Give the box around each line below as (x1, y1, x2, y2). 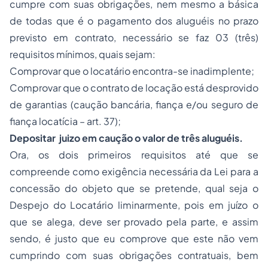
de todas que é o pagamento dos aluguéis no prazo (10, 14, 258, 27)
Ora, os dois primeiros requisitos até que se (10, 148, 258, 161)
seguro (211, 98, 243, 111)
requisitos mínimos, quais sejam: (10, 48, 156, 60)
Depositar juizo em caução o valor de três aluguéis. (10, 132, 243, 144)
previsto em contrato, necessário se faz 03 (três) (10, 31, 258, 44)
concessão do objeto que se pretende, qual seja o (10, 182, 258, 194)
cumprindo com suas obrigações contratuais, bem (10, 249, 258, 261)
